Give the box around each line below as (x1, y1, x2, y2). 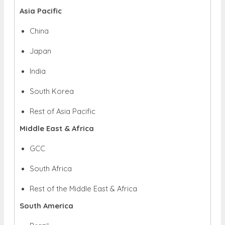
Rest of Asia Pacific (30, 106, 95, 116)
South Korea (30, 86, 74, 96)
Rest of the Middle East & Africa (30, 183, 137, 193)
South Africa (30, 163, 72, 173)
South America (20, 200, 73, 210)
